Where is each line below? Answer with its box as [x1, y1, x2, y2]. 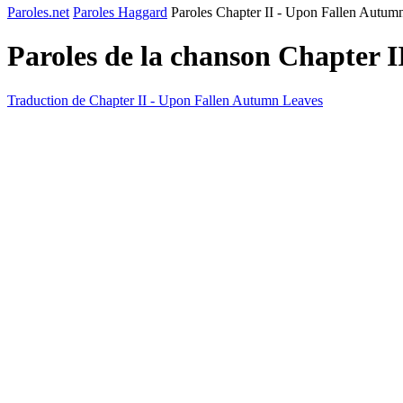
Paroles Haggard [73, 4, 167, 20]
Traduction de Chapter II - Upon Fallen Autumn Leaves [7, 92, 323, 108]
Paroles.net [7, 4, 69, 20]
